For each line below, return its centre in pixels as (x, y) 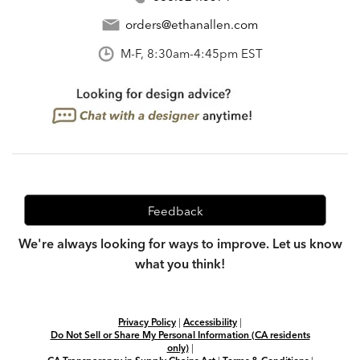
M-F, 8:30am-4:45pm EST (192, 53)
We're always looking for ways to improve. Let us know (180, 244)
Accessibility (210, 322)
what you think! (180, 264)
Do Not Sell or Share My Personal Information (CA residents (180, 335)
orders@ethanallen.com (192, 25)
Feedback (175, 211)
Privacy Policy (147, 322)
